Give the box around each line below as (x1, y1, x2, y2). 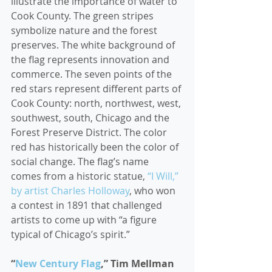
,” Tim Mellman (101, 257, 174, 270)
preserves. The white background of (11, 38, 177, 52)
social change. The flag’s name (11, 155, 151, 168)
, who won (129, 184, 178, 197)
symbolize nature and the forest (11, 24, 160, 37)
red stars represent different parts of (11, 82, 183, 95)
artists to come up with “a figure (11, 213, 159, 226)
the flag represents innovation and (11, 53, 172, 66)
